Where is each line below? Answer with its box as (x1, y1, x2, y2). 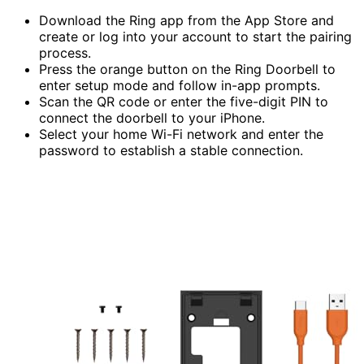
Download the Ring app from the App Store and (39, 11, 334, 28)
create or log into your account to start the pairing (39, 28, 352, 45)
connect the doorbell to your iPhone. (39, 109, 265, 126)
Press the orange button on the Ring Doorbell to (39, 60, 336, 77)
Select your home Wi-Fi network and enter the (39, 125, 323, 142)
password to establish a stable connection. (39, 141, 303, 158)
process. (39, 44, 91, 61)
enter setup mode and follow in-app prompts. (39, 76, 320, 93)
